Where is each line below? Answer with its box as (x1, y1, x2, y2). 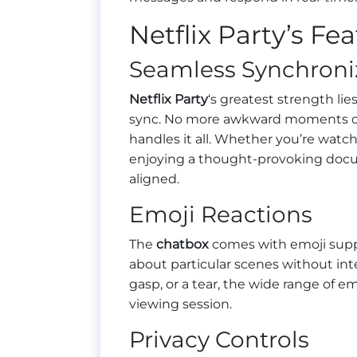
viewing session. (129, 296, 232, 312)
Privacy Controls (129, 326, 309, 354)
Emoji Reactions (129, 201, 312, 229)
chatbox (156, 237, 209, 253)
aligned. (129, 171, 179, 187)
